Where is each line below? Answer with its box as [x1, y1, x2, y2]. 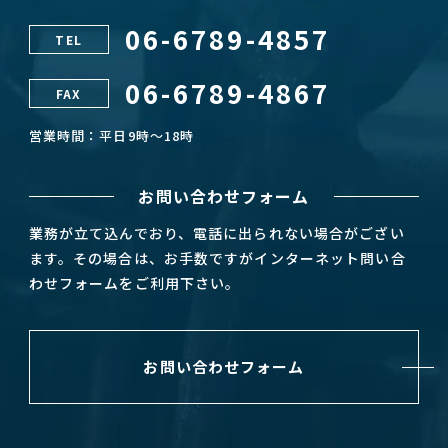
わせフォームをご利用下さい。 [28, 273, 241, 294]
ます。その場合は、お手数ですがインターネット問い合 [28, 248, 406, 269]
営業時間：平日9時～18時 [28, 126, 195, 146]
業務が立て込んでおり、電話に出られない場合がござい [28, 223, 405, 244]
